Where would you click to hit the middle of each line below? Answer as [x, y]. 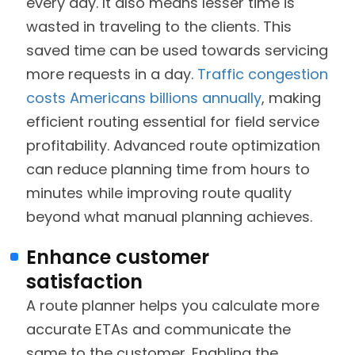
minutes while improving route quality [159, 193]
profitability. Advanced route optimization [173, 146]
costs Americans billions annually [144, 98]
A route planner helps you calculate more [173, 306]
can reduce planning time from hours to [168, 170]
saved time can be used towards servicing [177, 51]
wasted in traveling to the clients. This [159, 27]
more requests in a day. [112, 74]
